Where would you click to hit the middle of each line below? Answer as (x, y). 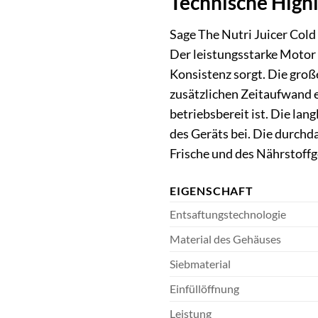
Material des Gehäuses (225, 239)
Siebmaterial (200, 264)
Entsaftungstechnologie (228, 214)
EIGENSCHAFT (212, 191)
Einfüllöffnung (204, 289)
